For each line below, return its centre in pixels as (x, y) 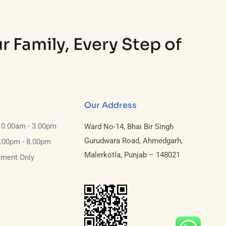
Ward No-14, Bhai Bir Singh (129, 127)
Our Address (111, 105)
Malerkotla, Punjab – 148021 (132, 155)
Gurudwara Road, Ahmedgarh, (134, 141)
